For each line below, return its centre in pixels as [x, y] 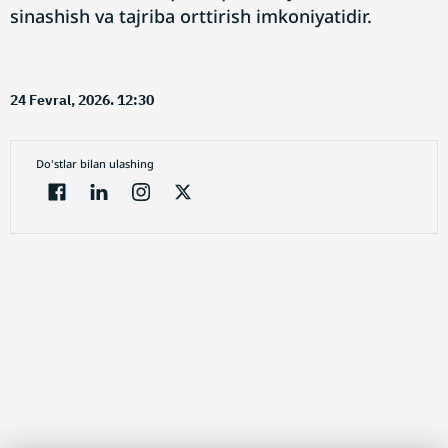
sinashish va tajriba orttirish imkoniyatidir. [191, 16]
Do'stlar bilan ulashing [95, 163]
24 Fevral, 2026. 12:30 [82, 100]
